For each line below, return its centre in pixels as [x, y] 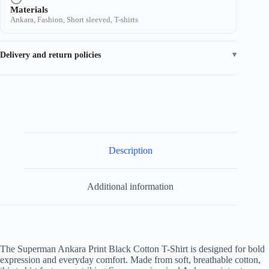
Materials [29, 9]
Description [130, 150]
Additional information [131, 187]
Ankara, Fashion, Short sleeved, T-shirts [74, 19]
